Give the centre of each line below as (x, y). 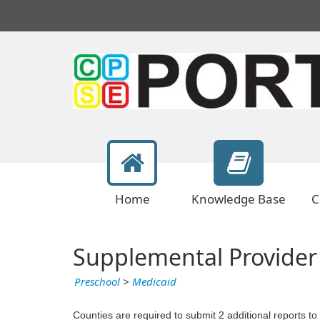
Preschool (97, 282)
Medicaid (154, 282)
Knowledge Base (239, 199)
